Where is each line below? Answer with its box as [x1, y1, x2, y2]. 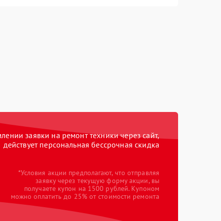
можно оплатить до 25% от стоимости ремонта [10, 192, 159, 201]
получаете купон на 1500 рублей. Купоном [24, 184, 159, 193]
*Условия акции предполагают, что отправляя [18, 168, 159, 177]
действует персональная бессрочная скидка [3, 140, 159, 149]
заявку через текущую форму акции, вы [36, 176, 159, 185]
